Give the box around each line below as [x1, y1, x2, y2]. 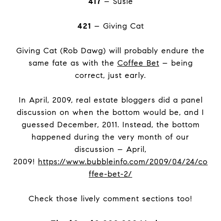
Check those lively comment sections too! [29, 194, 192, 203]
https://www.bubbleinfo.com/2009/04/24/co [38, 157, 208, 166]
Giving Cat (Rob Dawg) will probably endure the [16, 46, 205, 55]
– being [159, 58, 193, 68]
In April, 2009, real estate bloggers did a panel [18, 95, 203, 105]
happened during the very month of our [32, 132, 189, 142]
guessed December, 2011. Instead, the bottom [21, 120, 200, 129]
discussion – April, [74, 145, 147, 154]
